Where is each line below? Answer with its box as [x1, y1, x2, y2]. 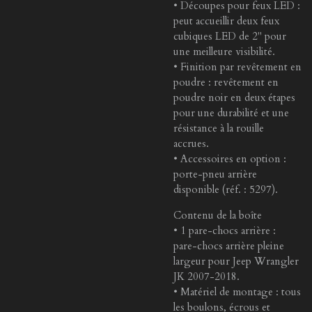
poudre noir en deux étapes [173, 91, 295, 104]
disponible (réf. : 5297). [173, 182, 278, 196]
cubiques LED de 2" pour [173, 29, 286, 43]
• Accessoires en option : [173, 152, 286, 166]
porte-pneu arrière [173, 167, 257, 181]
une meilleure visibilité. [173, 45, 275, 58]
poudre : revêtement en [173, 75, 279, 89]
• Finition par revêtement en [173, 60, 302, 74]
